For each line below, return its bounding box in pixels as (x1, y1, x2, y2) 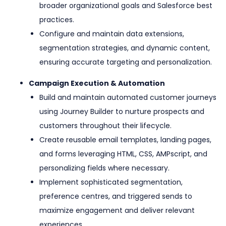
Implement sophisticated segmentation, (39, 177, 183, 188)
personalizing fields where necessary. (39, 163, 169, 174)
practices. (39, 15, 74, 25)
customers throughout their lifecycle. (39, 121, 172, 131)
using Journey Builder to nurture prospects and (39, 106, 204, 117)
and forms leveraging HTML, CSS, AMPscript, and (39, 149, 207, 159)
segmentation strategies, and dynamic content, (39, 43, 210, 53)
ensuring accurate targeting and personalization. (39, 57, 212, 68)
